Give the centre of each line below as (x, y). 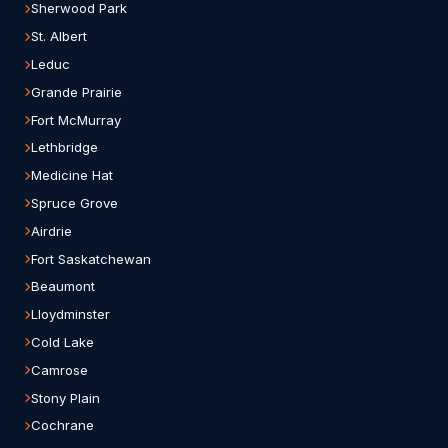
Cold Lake (62, 341)
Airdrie (51, 230)
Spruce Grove (74, 202)
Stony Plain (65, 397)
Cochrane (62, 425)
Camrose (59, 369)
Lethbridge (64, 147)
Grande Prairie (76, 91)
